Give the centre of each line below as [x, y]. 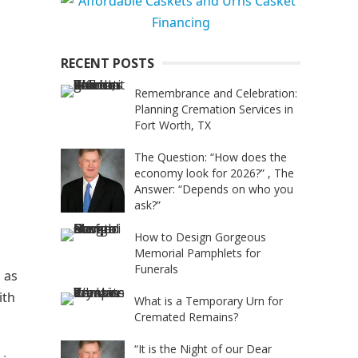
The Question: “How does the [211, 157]
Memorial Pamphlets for [197, 253]
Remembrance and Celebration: [216, 93]
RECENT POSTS [107, 63]
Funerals [156, 269]
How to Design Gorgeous [200, 237]
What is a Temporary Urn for [209, 301]
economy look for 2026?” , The [214, 173]
